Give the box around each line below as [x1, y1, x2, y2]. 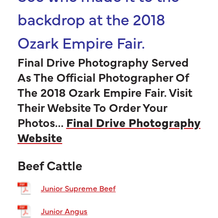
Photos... [17, 113, 66, 130]
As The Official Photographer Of [17, 68, 189, 85]
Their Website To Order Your [17, 98, 167, 115]
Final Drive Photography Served [17, 53, 189, 70]
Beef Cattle [17, 156, 82, 174]
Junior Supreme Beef [40, 182, 116, 194]
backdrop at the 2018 [17, 7, 165, 30]
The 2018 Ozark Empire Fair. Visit [17, 83, 192, 100]
